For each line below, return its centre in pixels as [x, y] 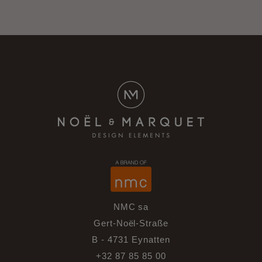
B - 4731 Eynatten [131, 240]
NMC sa [131, 207]
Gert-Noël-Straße [131, 223]
